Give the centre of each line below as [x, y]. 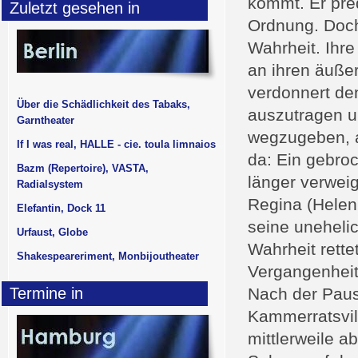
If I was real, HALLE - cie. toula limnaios [116, 144]
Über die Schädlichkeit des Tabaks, [103, 104]
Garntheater [46, 120]
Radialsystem [50, 184]
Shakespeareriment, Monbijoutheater [108, 256]
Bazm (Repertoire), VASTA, [83, 168]
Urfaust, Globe [52, 232]
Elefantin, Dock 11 [61, 208]
